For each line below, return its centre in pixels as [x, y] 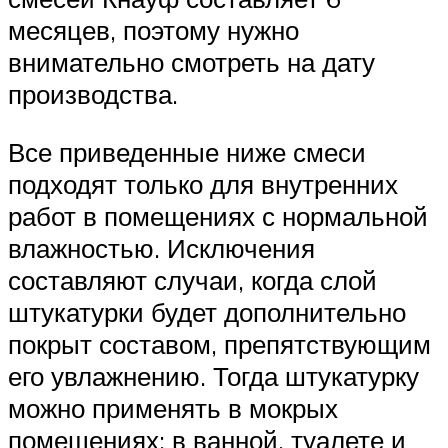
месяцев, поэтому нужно [153, 30]
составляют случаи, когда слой [192, 279]
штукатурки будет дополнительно [207, 311]
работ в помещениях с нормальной [218, 215]
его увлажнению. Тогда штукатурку [213, 375]
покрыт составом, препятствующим [219, 343]
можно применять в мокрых [173, 407]
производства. [93, 94]
